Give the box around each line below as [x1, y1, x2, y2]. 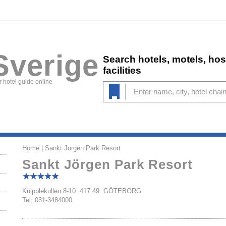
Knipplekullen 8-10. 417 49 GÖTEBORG [22, 187, 141, 195]
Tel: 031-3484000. [22, 196, 74, 204]
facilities [103, 65, 141, 76]
